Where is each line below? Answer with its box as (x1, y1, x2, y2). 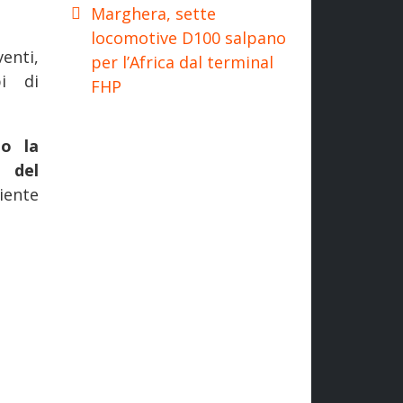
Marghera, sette (91, 2, 216, 24)
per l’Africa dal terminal (91, 50, 273, 73)
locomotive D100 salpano (91, 26, 286, 49)
